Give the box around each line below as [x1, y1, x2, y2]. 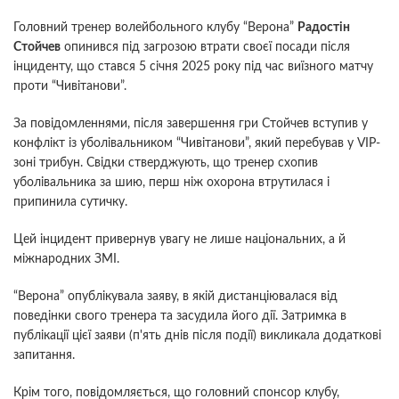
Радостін [297, 21, 350, 35]
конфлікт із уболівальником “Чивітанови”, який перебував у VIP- [13, 137, 380, 151]
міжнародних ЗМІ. [13, 253, 119, 266]
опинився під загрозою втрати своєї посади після [61, 41, 350, 54]
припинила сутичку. [13, 196, 127, 209]
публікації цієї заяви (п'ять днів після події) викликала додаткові [13, 330, 381, 343]
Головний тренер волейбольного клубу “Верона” [13, 21, 297, 35]
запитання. [13, 349, 75, 362]
